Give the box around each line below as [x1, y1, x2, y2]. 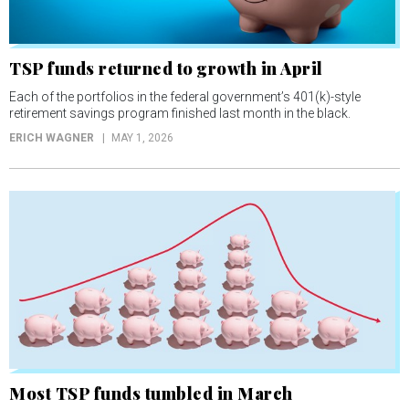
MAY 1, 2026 [111, 131, 173, 145]
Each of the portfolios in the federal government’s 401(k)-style [9, 89, 361, 105]
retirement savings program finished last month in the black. [9, 106, 351, 121]
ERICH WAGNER [9, 131, 94, 145]
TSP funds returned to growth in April [9, 58, 323, 80]
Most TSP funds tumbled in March [9, 382, 293, 404]
